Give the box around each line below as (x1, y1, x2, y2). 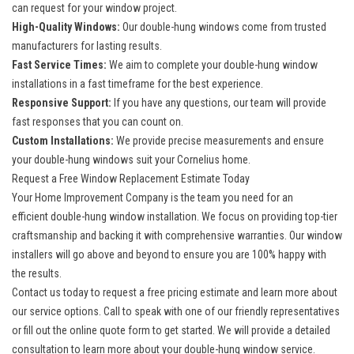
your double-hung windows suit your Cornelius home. (12, 153, 250, 166)
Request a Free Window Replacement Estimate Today (12, 171, 250, 185)
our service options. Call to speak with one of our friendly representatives (12, 304, 340, 318)
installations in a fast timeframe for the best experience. (12, 77, 263, 90)
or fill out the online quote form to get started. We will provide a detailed (12, 323, 330, 337)
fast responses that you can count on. (12, 115, 183, 128)
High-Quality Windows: (12, 20, 120, 33)
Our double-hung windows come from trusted (120, 20, 326, 33)
